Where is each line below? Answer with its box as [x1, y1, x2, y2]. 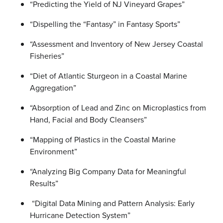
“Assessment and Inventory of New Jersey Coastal [30, 38, 203, 50]
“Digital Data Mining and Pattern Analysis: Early [30, 198, 195, 209]
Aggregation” [30, 82, 76, 94]
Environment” [30, 146, 77, 157]
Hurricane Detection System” [30, 210, 130, 221]
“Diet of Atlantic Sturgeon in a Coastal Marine [30, 70, 187, 82]
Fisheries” [30, 50, 64, 62]
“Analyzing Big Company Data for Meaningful [30, 166, 186, 177]
